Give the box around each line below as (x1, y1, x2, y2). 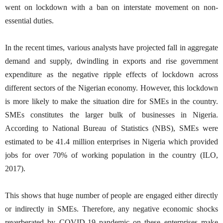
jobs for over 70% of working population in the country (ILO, (5, 150, 218, 159)
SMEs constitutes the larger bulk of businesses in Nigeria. (5, 110, 218, 119)
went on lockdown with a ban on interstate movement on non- (5, 2, 218, 11)
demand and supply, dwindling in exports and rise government (5, 56, 218, 65)
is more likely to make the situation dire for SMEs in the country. (5, 97, 218, 106)
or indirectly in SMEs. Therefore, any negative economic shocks (5, 204, 218, 213)
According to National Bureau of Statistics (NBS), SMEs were (5, 123, 218, 132)
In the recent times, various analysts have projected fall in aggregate (5, 43, 218, 52)
